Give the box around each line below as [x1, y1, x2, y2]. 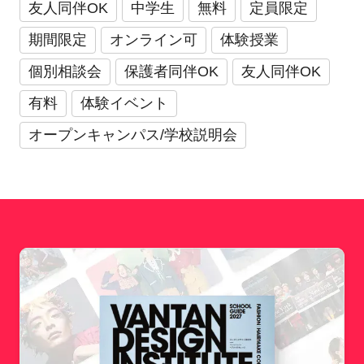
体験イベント [80, 94, 168, 111]
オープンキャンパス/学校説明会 [28, 126, 237, 143]
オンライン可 [109, 31, 197, 48]
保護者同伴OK [123, 63, 219, 80]
